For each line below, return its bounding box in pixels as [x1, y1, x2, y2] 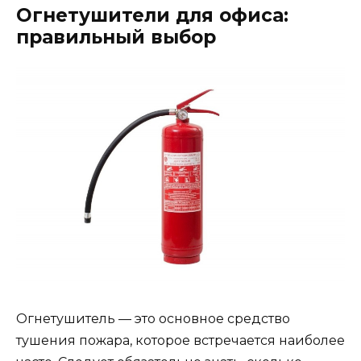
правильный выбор [16, 26, 216, 49]
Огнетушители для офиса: [16, 4, 288, 27]
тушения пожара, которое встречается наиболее [16, 333, 345, 349]
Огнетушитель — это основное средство [16, 311, 290, 327]
